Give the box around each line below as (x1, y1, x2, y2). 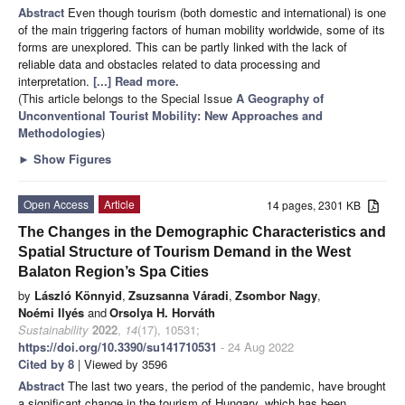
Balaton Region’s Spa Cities (18, 263, 209, 279)
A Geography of (236, 89, 324, 107)
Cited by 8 (18, 354, 74, 372)
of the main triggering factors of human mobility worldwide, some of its (18, 20, 385, 38)
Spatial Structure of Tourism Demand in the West (18, 243, 351, 259)
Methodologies (18, 123, 101, 141)
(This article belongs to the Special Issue (18, 89, 236, 107)
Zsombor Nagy (235, 286, 317, 304)
